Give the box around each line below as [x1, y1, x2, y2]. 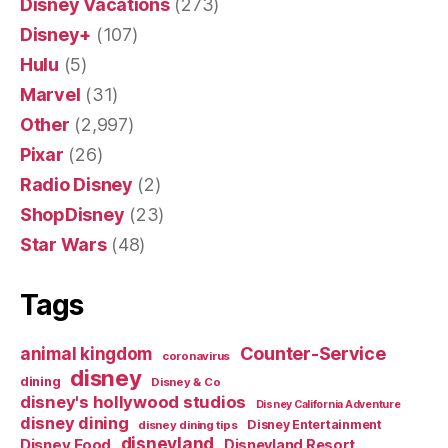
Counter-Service [239, 342, 386, 364]
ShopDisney [20, 203, 125, 225]
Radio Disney [20, 173, 133, 195]
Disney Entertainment [247, 416, 382, 432]
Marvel [20, 83, 81, 105]
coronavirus [161, 348, 230, 363]
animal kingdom [20, 343, 153, 364]
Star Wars [20, 233, 107, 255]
